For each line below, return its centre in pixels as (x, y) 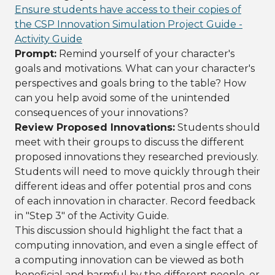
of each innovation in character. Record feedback (135, 201)
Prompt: (36, 54)
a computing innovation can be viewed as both (129, 260)
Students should (218, 127)
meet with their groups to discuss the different (130, 142)
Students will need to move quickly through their (137, 172)
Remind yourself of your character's (145, 54)
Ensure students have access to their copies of (128, 10)
